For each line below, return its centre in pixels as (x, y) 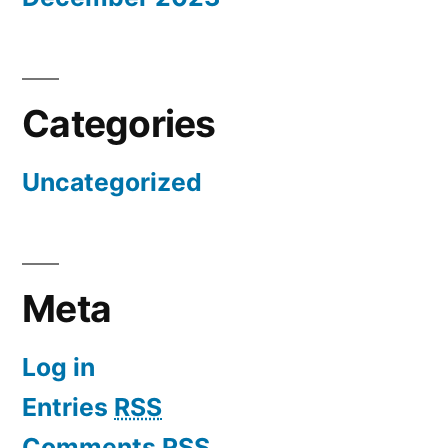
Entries (68, 407)
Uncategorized (112, 182)
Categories (119, 124)
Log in (58, 367)
